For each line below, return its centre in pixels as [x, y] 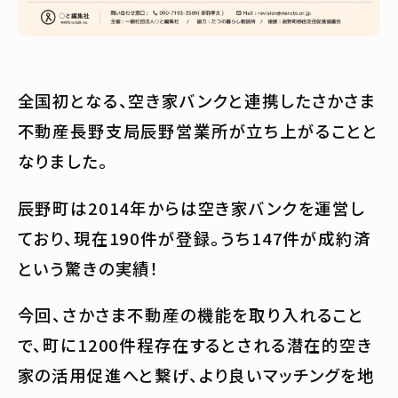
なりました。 [63, 161]
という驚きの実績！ [89, 268]
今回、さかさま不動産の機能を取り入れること [191, 314]
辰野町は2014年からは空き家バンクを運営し [191, 207]
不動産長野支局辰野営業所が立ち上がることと [198, 131]
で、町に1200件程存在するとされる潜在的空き [195, 344]
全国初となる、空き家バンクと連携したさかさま [197, 101]
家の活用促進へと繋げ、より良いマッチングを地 [196, 374]
